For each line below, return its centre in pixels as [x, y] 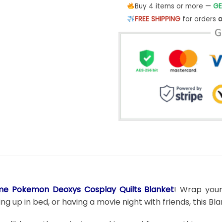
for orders [199, 19]
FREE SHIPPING [157, 19]
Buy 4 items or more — [174, 6]
